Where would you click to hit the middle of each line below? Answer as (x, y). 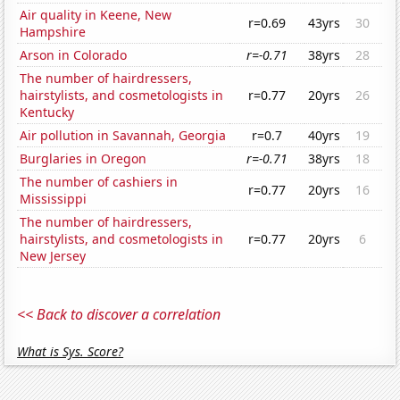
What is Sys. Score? (71, 352)
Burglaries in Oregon (83, 159)
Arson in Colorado (74, 55)
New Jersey (53, 256)
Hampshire (53, 32)
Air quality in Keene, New (96, 15)
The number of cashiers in (99, 182)
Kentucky (47, 112)
